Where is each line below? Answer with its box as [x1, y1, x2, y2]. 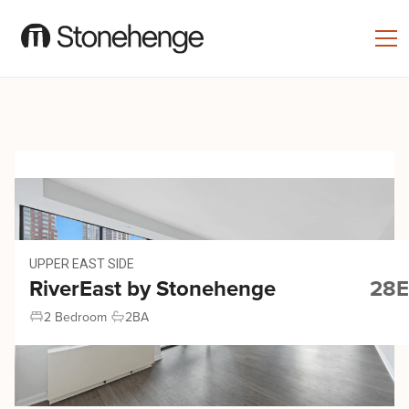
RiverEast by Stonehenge [29, 275, 276, 302]
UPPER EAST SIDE [29, 256, 134, 271]
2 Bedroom [44, 309, 107, 325]
